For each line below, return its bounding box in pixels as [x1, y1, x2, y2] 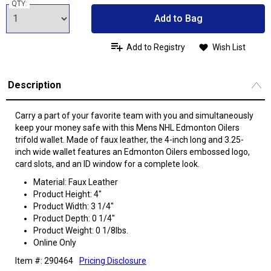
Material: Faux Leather [33, 177, 118, 187]
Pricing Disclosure [79, 255, 146, 266]
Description [8, 79, 61, 91]
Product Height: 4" [33, 189, 102, 199]
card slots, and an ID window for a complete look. [15, 158, 200, 169]
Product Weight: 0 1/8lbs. [33, 225, 128, 235]
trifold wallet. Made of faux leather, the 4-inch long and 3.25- [15, 134, 244, 145]
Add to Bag [154, 13, 203, 24]
